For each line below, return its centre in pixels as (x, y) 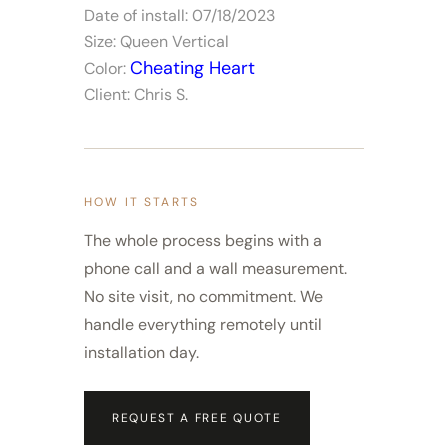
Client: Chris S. (136, 95)
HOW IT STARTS (142, 202)
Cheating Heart (192, 68)
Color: (107, 69)
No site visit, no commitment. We (203, 297)
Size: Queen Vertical (156, 42)
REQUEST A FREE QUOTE (197, 418)
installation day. (141, 353)
